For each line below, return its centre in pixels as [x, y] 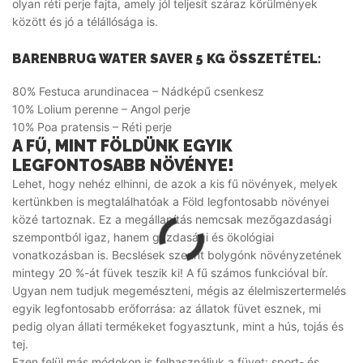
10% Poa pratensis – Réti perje [92, 126]
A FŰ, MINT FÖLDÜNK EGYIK [122, 145]
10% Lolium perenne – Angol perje [101, 109]
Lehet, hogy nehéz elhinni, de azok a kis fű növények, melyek [175, 183]
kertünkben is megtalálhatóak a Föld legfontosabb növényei [171, 201]
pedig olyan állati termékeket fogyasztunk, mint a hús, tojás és [178, 326]
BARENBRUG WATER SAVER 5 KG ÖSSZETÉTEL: [167, 58]
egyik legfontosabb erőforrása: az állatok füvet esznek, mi [167, 308]
